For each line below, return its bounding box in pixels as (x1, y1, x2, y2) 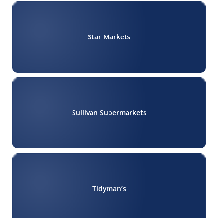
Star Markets (88, 32, 130, 42)
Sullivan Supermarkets (72, 108, 146, 118)
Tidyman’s (92, 184, 126, 194)
